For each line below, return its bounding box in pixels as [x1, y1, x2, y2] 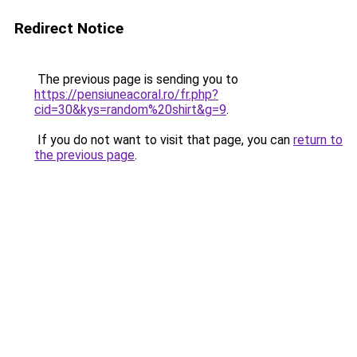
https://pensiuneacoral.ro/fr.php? [34, 87, 218, 102]
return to [293, 132, 343, 147]
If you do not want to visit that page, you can [34, 132, 293, 147]
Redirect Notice [14, 19, 124, 37]
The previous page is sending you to [34, 72, 238, 87]
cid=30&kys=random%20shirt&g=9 [34, 102, 226, 117]
